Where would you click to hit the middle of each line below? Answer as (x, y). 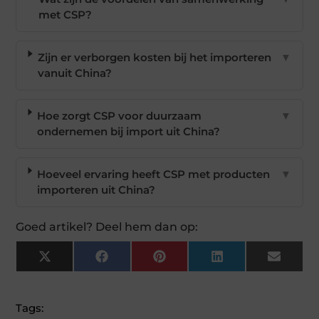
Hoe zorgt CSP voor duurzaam (120, 116)
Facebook (135, 261)
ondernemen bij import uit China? (129, 132)
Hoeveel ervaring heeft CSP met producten (154, 174)
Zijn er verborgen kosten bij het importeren (154, 58)
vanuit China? (74, 73)
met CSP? (65, 15)
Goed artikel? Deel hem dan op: (107, 227)
